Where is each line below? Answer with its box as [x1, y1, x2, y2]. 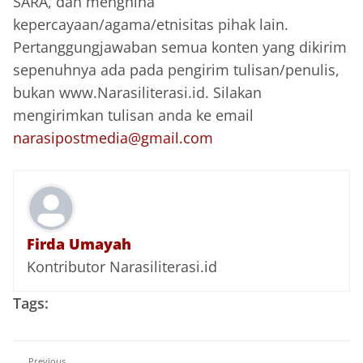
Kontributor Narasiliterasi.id [27, 256, 217, 276]
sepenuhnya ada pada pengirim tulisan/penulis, [13, 59, 340, 79]
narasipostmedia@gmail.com [13, 127, 213, 147]
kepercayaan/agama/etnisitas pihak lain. [13, 14, 288, 34]
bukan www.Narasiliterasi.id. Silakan [13, 82, 262, 102]
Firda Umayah [27, 233, 131, 254]
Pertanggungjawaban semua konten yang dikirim [13, 36, 347, 57]
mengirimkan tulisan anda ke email [13, 105, 254, 125]
